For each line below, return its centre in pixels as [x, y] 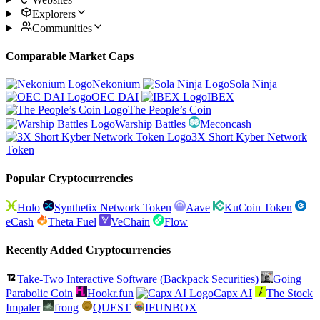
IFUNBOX [171, 308]
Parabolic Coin [39, 294]
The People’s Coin [170, 110]
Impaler [23, 308]
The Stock [290, 294]
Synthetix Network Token [113, 207]
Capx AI [233, 294]
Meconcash [226, 124]
